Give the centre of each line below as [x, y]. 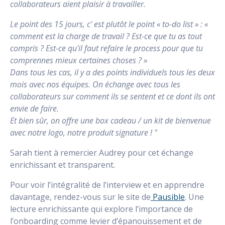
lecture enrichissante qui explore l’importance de [101, 209]
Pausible [168, 197]
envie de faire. [34, 108]
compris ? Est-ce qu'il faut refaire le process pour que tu [106, 48]
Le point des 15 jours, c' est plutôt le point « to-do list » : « [109, 24]
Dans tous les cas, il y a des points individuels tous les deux [113, 72]
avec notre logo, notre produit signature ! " [84, 132]
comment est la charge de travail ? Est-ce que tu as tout [106, 36]
